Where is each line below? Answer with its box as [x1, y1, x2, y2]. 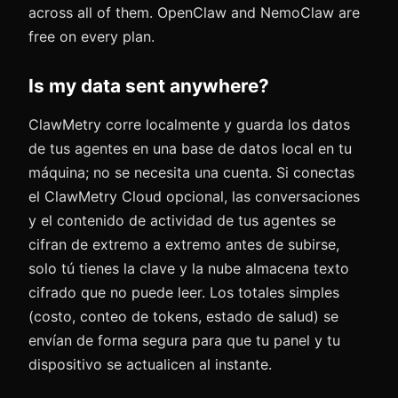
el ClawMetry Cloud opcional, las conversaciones [28, 187, 360, 205]
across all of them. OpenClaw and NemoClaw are [28, 3, 360, 21]
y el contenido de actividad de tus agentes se [28, 211, 336, 229]
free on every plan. [28, 27, 155, 45]
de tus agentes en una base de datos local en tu [28, 139, 352, 157]
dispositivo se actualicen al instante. [28, 354, 272, 373]
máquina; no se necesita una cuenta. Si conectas [28, 163, 354, 181]
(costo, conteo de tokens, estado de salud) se [28, 306, 338, 325]
